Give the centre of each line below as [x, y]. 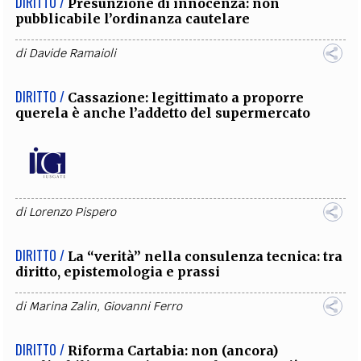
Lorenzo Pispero [73, 212]
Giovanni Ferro [143, 306]
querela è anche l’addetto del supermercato [163, 112]
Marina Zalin [63, 306]
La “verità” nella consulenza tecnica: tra [205, 256]
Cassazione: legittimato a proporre [186, 97]
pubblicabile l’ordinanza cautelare [133, 18]
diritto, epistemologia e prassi [118, 271]
